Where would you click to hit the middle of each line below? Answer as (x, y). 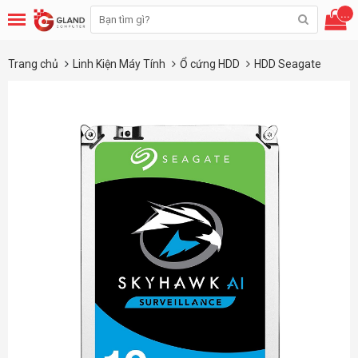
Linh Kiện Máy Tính (120, 64)
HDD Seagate (288, 64)
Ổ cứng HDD (211, 64)
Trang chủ (33, 64)
